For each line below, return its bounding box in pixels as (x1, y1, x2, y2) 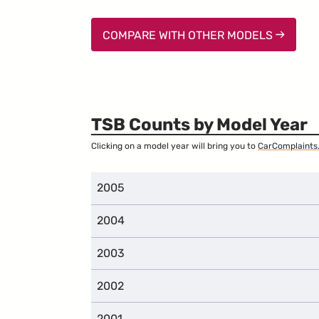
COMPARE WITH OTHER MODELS (103, 28, 276, 42)
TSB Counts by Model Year (91, 115, 308, 135)
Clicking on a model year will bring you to (91, 141, 258, 151)
